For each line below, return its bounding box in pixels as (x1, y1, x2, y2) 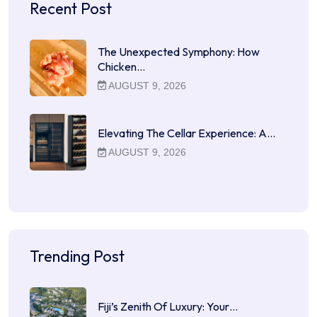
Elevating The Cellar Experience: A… (98, 126, 275, 141)
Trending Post (30, 246, 125, 267)
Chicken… (98, 59, 145, 74)
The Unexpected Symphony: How (98, 44, 260, 59)
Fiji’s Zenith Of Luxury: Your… (98, 299, 238, 314)
